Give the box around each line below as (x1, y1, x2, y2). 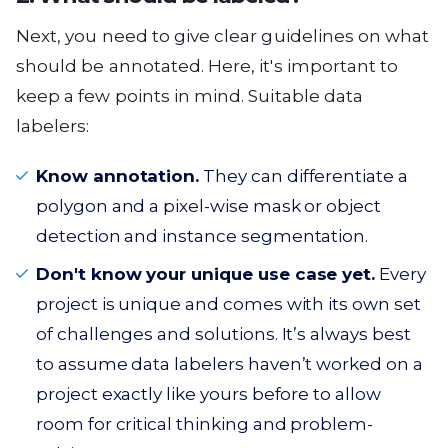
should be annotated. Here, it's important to (16, 56, 399, 76)
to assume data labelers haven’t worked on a (36, 354, 423, 374)
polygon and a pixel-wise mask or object (36, 196, 382, 216)
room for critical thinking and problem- (36, 414, 374, 434)
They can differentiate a (199, 166, 408, 186)
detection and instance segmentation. (36, 226, 369, 246)
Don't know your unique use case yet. (36, 264, 376, 284)
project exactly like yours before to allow (36, 384, 381, 404)
